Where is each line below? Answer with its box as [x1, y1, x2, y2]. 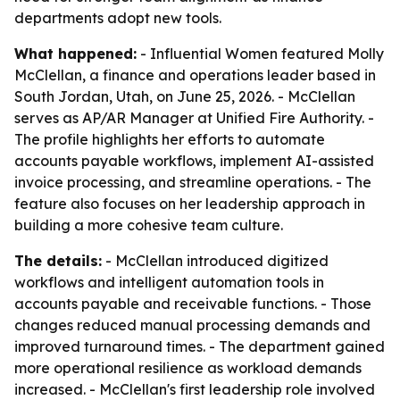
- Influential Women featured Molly [137, 45, 384, 62]
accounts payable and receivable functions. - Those [14, 295, 371, 312]
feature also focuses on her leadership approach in [14, 195, 365, 212]
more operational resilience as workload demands [14, 359, 362, 377]
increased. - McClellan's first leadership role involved [14, 380, 375, 398]
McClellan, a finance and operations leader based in [14, 66, 376, 84]
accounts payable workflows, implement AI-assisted [14, 152, 374, 170]
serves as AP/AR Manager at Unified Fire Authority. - [14, 109, 374, 127]
